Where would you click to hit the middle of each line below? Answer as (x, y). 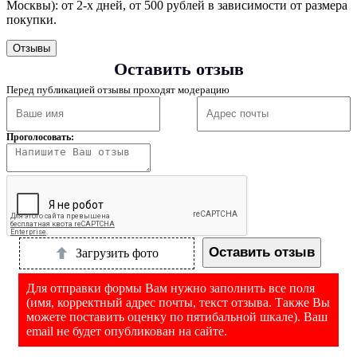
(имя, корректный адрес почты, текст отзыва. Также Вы (178, 302)
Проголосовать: (40, 137)
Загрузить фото (117, 253)
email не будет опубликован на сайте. (127, 331)
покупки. (31, 19)
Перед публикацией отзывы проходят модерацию (118, 89)
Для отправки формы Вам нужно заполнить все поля (171, 288)
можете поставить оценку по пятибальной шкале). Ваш (177, 316)
